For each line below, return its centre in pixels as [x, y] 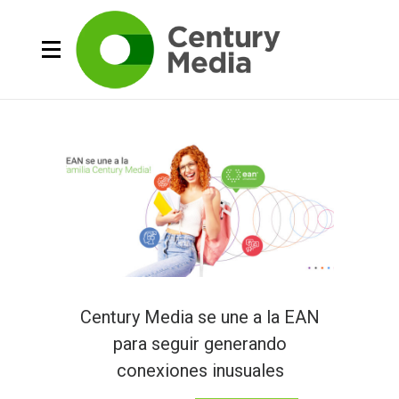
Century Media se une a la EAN [200, 317]
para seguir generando [200, 343]
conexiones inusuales [200, 370]
